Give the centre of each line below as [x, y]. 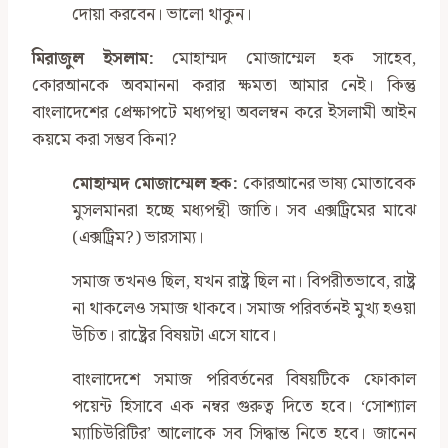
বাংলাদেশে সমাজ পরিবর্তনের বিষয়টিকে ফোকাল [244, 380]
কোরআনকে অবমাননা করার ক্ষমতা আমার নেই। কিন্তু [224, 86]
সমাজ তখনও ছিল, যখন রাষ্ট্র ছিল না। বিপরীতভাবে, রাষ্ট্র [244, 282]
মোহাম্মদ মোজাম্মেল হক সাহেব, [285, 59]
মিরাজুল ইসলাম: [93, 59]
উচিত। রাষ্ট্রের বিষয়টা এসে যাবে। [174, 336]
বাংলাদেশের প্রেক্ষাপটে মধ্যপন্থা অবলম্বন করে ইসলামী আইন [224, 113]
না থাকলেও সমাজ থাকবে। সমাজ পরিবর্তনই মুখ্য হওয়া [244, 309]
